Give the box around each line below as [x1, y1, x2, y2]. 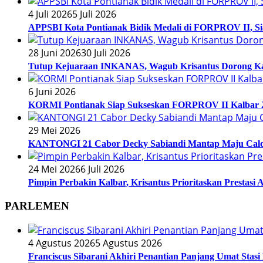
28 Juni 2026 [28, 46, 81, 60]
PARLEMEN [5, 199, 69, 212]
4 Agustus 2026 [28, 236, 95, 249]
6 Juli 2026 [80, 163, 124, 176]
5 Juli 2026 [72, 8, 116, 21]
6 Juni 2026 [28, 85, 76, 99]
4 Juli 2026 [28, 8, 72, 21]
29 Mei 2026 [28, 124, 80, 137]
